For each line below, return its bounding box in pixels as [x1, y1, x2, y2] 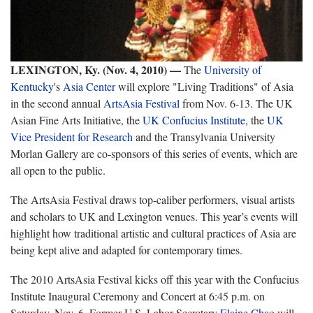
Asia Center [63, 78, 115, 94]
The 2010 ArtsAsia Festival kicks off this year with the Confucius [10, 271, 299, 286]
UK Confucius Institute [143, 112, 245, 127]
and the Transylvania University [133, 129, 275, 144]
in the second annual [10, 95, 103, 110]
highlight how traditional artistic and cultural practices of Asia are [10, 225, 296, 240]
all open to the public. [10, 162, 105, 177]
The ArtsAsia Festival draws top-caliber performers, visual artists [10, 191, 295, 207]
